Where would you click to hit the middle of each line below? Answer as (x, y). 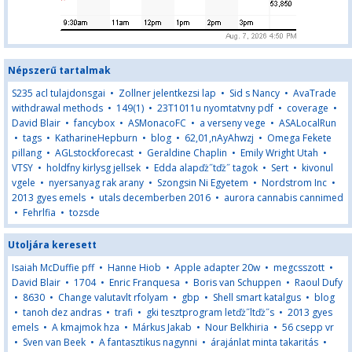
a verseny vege (233, 123)
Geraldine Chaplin (187, 153)
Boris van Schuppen (237, 282)
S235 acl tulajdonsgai (59, 93)
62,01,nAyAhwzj (219, 138)
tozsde (84, 213)
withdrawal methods (57, 108)
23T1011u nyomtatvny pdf (215, 108)
